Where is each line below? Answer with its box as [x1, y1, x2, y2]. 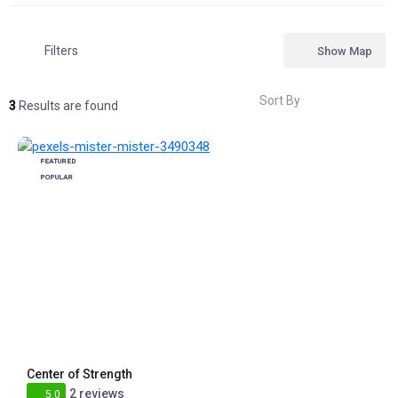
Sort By [259, 92, 300, 107]
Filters [44, 43, 78, 58]
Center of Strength [27, 367, 132, 381]
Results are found [16, 99, 118, 113]
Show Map [316, 44, 372, 58]
